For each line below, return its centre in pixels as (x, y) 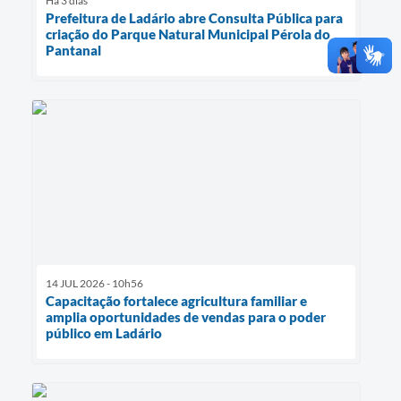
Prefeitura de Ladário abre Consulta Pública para (194, 17)
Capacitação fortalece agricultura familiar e (176, 301)
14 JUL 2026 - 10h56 (94, 284)
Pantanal (73, 50)
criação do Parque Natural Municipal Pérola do (188, 34)
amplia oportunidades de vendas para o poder (186, 317)
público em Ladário (104, 333)
